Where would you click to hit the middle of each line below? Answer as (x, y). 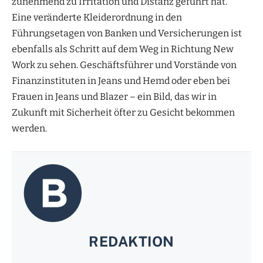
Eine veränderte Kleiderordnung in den (97, 17)
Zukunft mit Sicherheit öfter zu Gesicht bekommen (123, 112)
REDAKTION (131, 241)
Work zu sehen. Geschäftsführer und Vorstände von (124, 65)
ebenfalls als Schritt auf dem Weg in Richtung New (123, 49)
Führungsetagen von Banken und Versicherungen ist (127, 33)
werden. (29, 128)
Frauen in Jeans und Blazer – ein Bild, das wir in (114, 96)
